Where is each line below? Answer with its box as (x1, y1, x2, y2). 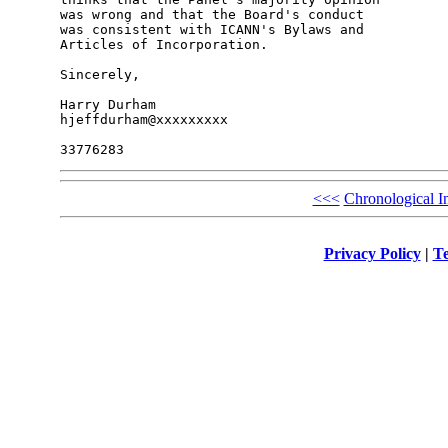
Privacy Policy (323, 244, 421, 262)
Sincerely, (59, 67, 140, 83)
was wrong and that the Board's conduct (59, 7, 364, 23)
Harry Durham (59, 97, 156, 113)
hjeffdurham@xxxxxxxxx (59, 112, 228, 128)
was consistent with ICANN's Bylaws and (59, 22, 364, 38)
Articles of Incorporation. (59, 37, 268, 53)
